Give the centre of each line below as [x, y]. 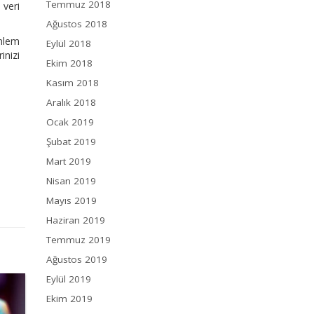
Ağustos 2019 [77, 260]
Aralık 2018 [71, 103]
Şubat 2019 [71, 142]
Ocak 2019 [70, 122]
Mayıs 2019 [71, 201]
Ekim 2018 [69, 63]
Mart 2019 [69, 162]
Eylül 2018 [69, 44]
